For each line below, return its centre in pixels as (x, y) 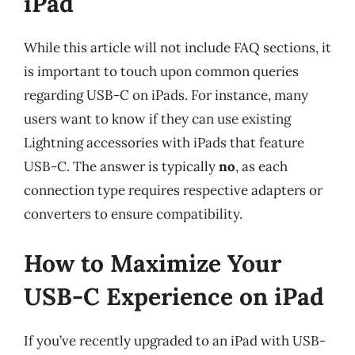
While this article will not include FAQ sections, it (177, 48)
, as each (261, 166)
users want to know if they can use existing (157, 119)
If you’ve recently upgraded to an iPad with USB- (175, 340)
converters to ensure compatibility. (133, 214)
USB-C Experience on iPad (174, 296)
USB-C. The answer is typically (121, 166)
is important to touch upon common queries (161, 71)
